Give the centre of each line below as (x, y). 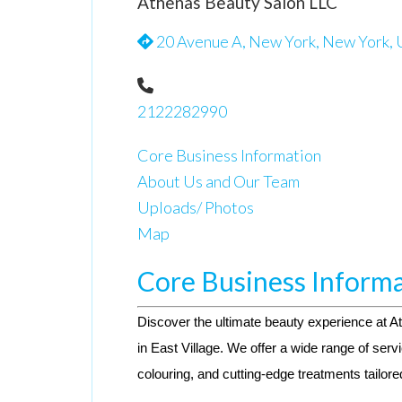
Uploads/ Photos (196, 207)
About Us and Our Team (218, 181)
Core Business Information (229, 155)
